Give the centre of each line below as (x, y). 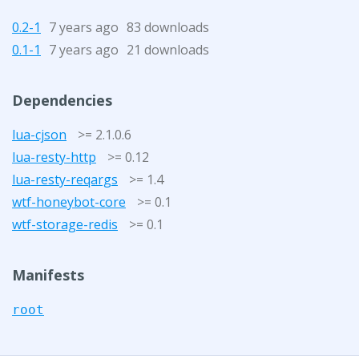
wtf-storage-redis (65, 224)
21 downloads (168, 49)
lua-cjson (39, 134)
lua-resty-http (54, 157)
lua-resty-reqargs (65, 179)
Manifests (48, 274)
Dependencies (62, 100)
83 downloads (168, 27)
